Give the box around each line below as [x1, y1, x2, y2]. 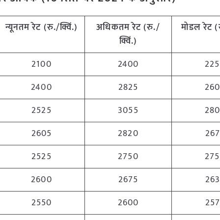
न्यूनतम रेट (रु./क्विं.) [5, 20, 78, 35]
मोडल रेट [181, 20, 215, 35]
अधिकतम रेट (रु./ [96, 20, 160, 35]
